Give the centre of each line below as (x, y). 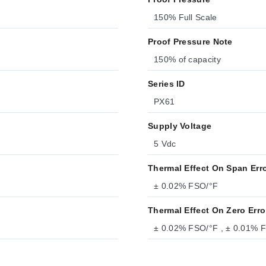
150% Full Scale (186, 17)
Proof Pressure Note (190, 42)
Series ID (167, 84)
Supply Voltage (180, 126)
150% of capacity (187, 59)
